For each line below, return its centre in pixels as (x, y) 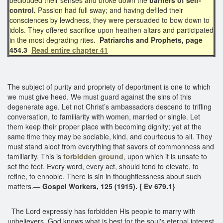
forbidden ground (93, 156)
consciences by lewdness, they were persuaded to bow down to (110, 20)
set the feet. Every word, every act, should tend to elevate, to (103, 166)
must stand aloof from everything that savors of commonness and (111, 146)
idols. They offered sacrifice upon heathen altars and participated (111, 30)
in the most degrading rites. (55, 40)
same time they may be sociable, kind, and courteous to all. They (110, 136)
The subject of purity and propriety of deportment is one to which (109, 86)
